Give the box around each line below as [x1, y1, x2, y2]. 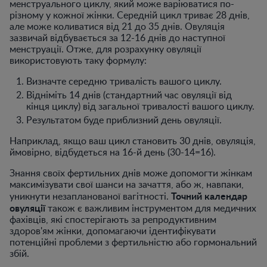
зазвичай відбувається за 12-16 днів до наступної [10, 30, 225, 44]
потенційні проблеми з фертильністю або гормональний [10, 235, 257, 249]
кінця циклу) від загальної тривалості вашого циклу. [26, 99, 254, 113]
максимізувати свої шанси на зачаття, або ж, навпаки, [10, 177, 244, 191]
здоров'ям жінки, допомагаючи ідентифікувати [10, 223, 216, 237]
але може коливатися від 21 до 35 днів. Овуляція [10, 19, 225, 33]
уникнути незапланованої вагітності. [10, 189, 171, 203]
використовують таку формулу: [10, 53, 147, 67]
